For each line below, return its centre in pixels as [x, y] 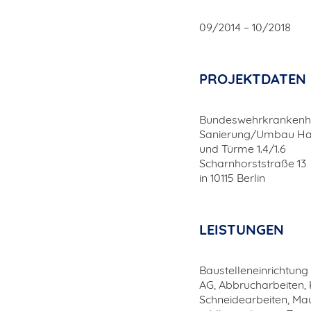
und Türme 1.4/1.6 [243, 149]
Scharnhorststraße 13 [253, 163]
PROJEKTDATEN [253, 79]
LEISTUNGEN [242, 229]
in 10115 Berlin [232, 178]
